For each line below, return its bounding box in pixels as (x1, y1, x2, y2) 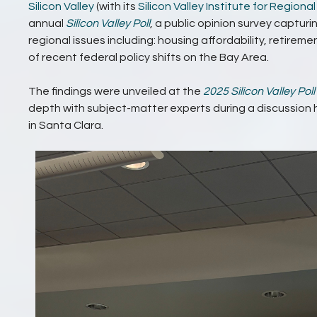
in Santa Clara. (28, 119, 103, 131)
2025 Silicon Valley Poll (203, 85, 315, 97)
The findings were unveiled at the (28, 85, 203, 97)
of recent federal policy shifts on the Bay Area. (28, 51, 269, 63)
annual (28, 17, 66, 29)
